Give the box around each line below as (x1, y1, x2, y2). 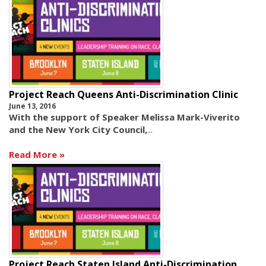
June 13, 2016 (9, 100, 56, 111)
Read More (9, 148, 57, 160)
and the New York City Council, (9, 123, 147, 135)
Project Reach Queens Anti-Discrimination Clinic (9, 87, 238, 101)
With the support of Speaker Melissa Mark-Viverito (9, 110, 240, 123)
